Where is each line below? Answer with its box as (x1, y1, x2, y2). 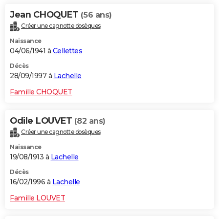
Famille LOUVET (10, 194, 65, 203)
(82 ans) (74, 116, 106, 126)
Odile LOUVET (10, 115, 74, 127)
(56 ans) (80, 10, 112, 20)
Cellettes (52, 46, 82, 56)
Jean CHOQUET (10, 9, 81, 21)
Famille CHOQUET (10, 88, 72, 97)
